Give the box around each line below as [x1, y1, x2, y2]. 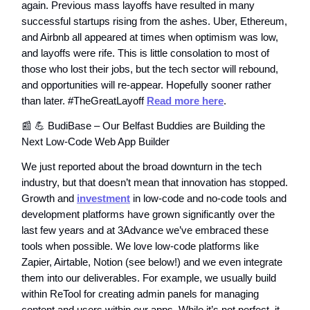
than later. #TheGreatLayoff [21, 95, 147, 107]
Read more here [147, 95, 224, 107]
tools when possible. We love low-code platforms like [21, 240, 259, 252]
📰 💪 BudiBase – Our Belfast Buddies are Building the [21, 120, 265, 131]
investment [77, 192, 130, 204]
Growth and [21, 192, 77, 204]
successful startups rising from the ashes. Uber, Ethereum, [21, 15, 287, 27]
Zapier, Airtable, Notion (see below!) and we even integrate [21, 256, 282, 268]
